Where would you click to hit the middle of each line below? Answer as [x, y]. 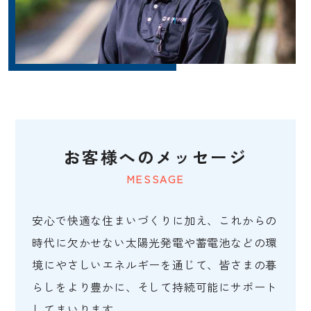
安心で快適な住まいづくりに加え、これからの [155, 220]
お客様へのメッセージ [155, 157]
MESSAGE [155, 179]
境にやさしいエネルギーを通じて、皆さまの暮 [155, 265]
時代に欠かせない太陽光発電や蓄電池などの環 [155, 243]
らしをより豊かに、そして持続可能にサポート [155, 287]
